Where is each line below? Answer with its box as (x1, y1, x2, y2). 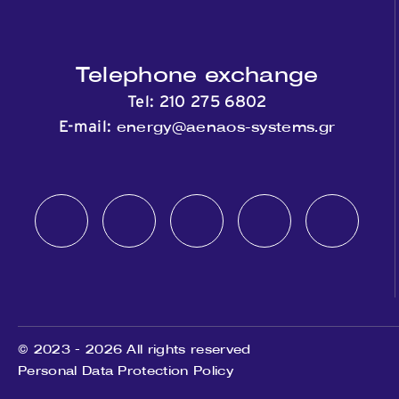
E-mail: (59, 119, 117, 135)
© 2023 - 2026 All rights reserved (18, 341, 251, 357)
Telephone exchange (75, 61, 319, 88)
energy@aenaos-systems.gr (116, 118, 336, 135)
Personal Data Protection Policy (18, 362, 233, 379)
